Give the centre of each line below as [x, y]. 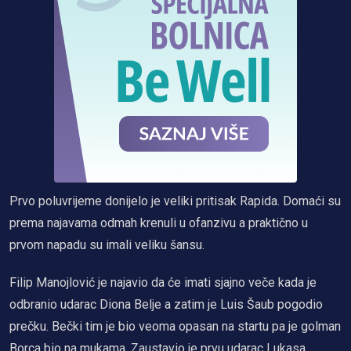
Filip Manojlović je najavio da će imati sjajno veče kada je [163, 283]
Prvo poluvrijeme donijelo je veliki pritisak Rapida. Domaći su [175, 201]
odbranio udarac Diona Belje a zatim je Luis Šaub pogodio [166, 305]
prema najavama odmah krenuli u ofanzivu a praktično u [159, 223]
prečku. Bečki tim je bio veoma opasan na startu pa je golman [175, 327]
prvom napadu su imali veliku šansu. [107, 245]
